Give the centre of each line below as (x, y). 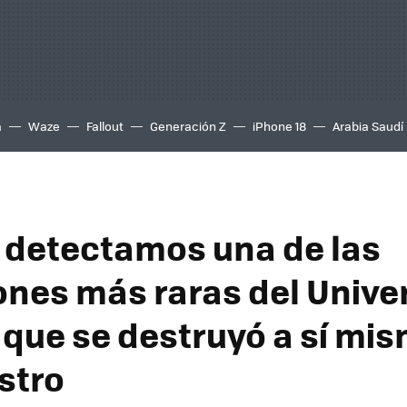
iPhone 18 (279, 126)
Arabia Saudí (368, 126)
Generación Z (188, 126)
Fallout (105, 126)
